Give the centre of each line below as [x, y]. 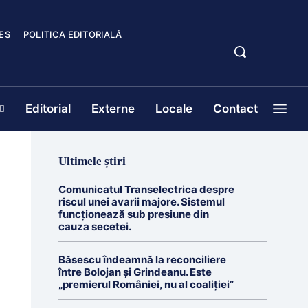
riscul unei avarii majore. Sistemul [141, 202]
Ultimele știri [92, 161]
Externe [113, 109]
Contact [235, 109]
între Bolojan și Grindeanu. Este [135, 272]
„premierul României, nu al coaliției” [146, 284]
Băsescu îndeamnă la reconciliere [142, 260]
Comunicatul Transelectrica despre [146, 189]
